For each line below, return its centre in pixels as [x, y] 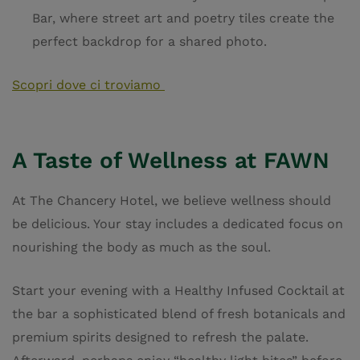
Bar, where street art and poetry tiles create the [183, 18]
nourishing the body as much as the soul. [141, 247]
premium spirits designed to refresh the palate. [160, 337]
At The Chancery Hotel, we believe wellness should [172, 201]
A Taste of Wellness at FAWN [171, 161]
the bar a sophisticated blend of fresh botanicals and [179, 314]
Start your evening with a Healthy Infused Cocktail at [178, 291]
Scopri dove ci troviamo [88, 85]
